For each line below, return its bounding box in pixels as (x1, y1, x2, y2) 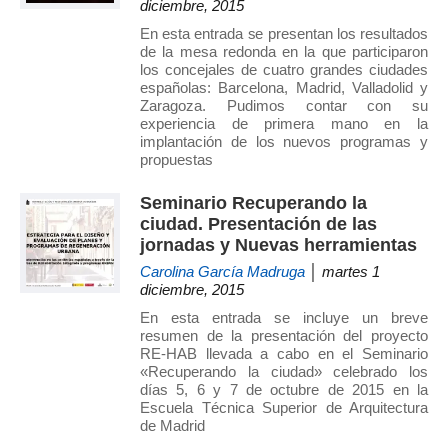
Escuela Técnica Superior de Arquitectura (140, 399, 428, 417)
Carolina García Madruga (140, 263, 305, 281)
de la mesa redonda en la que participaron (140, 43, 428, 61)
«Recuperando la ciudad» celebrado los (140, 363, 428, 381)
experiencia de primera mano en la (140, 115, 428, 133)
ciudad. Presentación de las (140, 214, 377, 235)
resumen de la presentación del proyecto (140, 327, 428, 345)
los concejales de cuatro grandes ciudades (140, 61, 428, 79)
